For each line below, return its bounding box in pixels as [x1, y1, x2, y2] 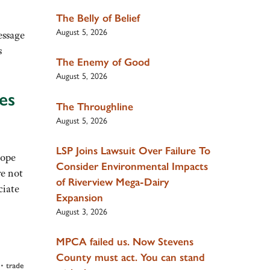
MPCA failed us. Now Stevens [55, 235, 193, 249]
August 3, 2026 [55, 206, 107, 217]
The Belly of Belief [55, 11, 140, 25]
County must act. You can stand [55, 251, 205, 265]
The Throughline [55, 99, 133, 113]
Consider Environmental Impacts [55, 159, 208, 173]
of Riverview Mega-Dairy [55, 175, 169, 189]
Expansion [55, 190, 103, 204]
